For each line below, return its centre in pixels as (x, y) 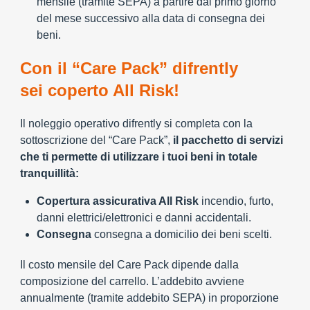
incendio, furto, (236, 201)
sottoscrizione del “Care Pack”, (97, 140)
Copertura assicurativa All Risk (118, 201)
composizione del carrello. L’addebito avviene (132, 281)
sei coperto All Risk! (100, 90)
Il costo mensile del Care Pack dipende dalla (129, 265)
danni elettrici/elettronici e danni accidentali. (144, 218)
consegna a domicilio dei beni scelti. (182, 234)
